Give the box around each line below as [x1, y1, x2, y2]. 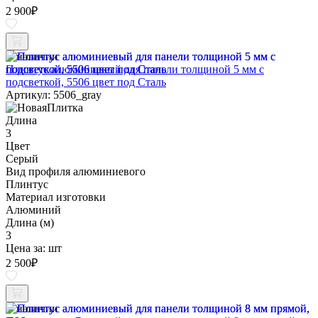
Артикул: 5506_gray [6, 88, 102, 101]
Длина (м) [6, 216, 54, 229]
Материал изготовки [6, 190, 106, 203]
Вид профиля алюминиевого [6, 165, 146, 177]
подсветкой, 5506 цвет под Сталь [6, 75, 166, 88]
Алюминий [6, 203, 61, 216]
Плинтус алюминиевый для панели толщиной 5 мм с [6, 62, 264, 75]
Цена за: [6, 241, 48, 254]
